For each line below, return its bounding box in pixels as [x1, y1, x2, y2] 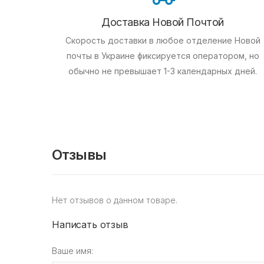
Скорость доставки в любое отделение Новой [65, 35, 260, 46]
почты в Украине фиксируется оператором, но [66, 51, 259, 61]
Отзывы [52, 146, 107, 164]
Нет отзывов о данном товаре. [52, 195, 177, 206]
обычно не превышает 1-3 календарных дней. [68, 66, 257, 77]
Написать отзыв [52, 219, 128, 231]
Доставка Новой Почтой [101, 16, 224, 29]
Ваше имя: [52, 246, 93, 256]
